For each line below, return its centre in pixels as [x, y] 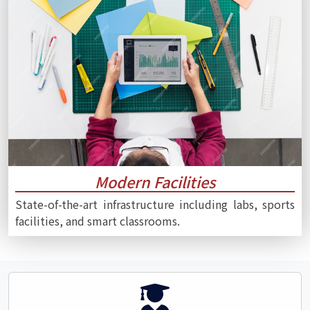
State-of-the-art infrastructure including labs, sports [155, 204]
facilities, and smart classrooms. [98, 220]
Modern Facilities [155, 181]
